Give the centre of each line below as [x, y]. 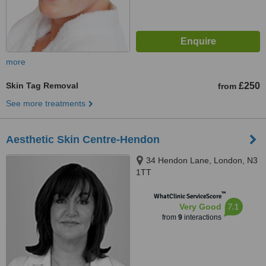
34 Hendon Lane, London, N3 [202, 160]
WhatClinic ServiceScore [187, 196]
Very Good [200, 207]
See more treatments [46, 103]
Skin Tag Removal [42, 85]
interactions [202, 217]
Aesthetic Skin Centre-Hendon [83, 140]
